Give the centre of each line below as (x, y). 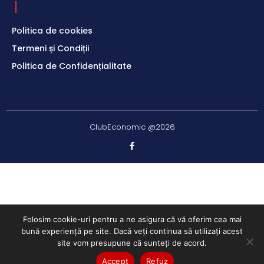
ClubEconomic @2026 (132, 127)
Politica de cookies (52, 30)
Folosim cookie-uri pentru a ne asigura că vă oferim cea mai (132, 219)
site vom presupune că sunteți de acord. (132, 243)
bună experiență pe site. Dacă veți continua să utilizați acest (132, 231)
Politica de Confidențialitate (72, 66)
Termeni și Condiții (50, 48)
